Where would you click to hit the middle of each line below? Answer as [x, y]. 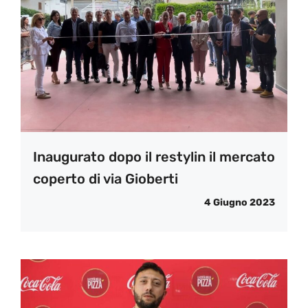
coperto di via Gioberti [106, 179]
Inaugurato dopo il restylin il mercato [154, 157]
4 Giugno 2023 [240, 203]
